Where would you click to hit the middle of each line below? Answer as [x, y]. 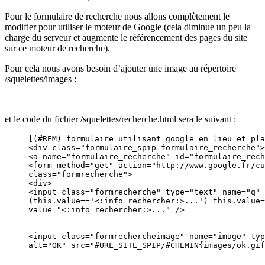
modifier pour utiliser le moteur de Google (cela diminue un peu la [128, 27]
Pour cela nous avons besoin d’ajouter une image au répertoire [120, 69]
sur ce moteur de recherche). [57, 49]
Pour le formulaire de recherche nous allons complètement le [117, 17]
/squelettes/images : [41, 79]
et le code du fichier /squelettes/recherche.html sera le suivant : [120, 119]
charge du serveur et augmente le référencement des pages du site [126, 38]
